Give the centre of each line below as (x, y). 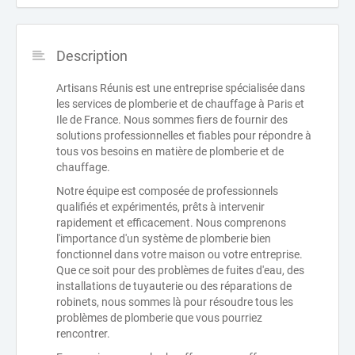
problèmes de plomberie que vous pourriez (159, 317)
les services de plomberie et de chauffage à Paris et (180, 103)
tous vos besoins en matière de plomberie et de (170, 151)
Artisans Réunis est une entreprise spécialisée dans (181, 88)
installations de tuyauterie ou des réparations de (174, 286)
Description (92, 55)
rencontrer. (83, 333)
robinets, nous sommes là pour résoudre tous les (175, 302)
